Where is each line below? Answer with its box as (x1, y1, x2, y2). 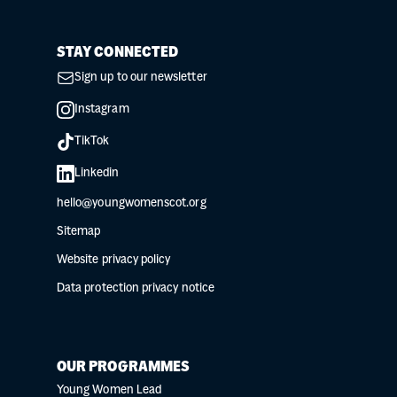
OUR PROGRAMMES (57, 361, 191, 376)
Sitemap (57, 226, 101, 238)
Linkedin (74, 167, 120, 180)
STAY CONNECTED (57, 46, 179, 61)
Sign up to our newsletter (74, 72, 207, 84)
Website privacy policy (57, 254, 171, 267)
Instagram (74, 104, 129, 116)
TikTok (74, 136, 110, 148)
